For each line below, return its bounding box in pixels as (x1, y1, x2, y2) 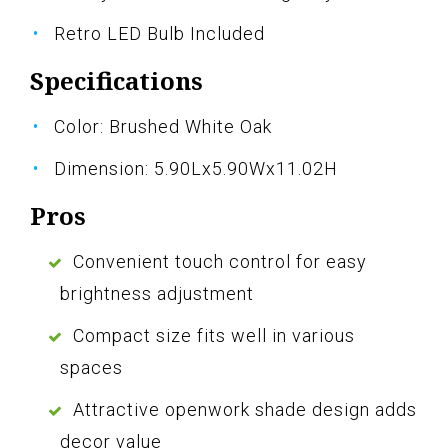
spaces (60, 357, 123, 379)
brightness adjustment (60, 283, 254, 305)
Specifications (30, 64, 203, 98)
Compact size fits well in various (73, 325, 355, 347)
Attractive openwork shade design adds (73, 399, 417, 421)
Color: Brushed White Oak (54, 116, 272, 138)
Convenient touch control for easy (73, 251, 367, 273)
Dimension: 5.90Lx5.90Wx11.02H (54, 158, 338, 180)
